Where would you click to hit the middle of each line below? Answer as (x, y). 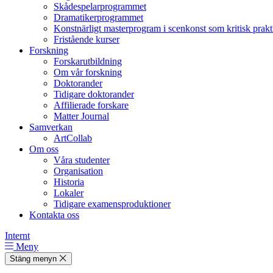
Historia (69, 182)
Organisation (78, 171)
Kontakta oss (54, 215)
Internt (17, 236)
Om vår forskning (88, 73)
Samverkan (51, 127)
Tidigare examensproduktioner (112, 204)
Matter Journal (81, 116)
